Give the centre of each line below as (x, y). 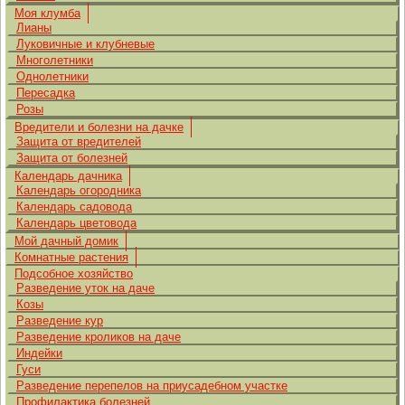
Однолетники (52, 76)
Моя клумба (47, 13)
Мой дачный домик (66, 241)
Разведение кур (60, 320)
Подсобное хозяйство (74, 273)
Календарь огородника (79, 190)
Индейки (39, 353)
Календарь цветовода (76, 223)
